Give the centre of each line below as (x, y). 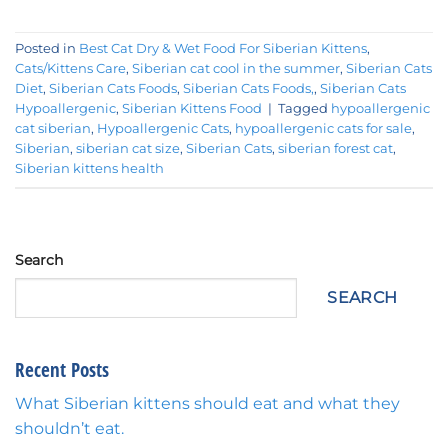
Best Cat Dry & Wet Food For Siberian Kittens (223, 49)
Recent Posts (62, 369)
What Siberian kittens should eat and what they (207, 404)
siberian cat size (128, 149)
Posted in (47, 49)
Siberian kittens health (89, 169)
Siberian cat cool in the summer (236, 69)
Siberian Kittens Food (192, 109)
